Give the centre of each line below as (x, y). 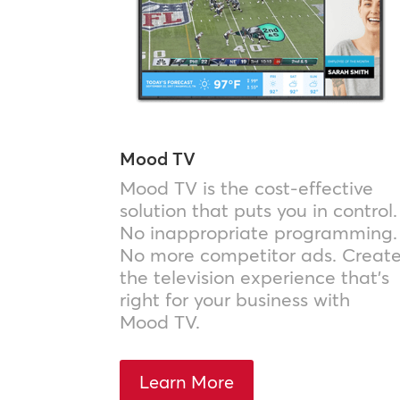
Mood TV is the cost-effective (247, 188)
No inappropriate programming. (259, 233)
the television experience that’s (255, 277)
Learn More (187, 381)
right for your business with (235, 300)
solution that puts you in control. (259, 210)
